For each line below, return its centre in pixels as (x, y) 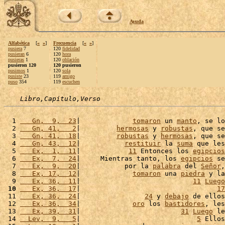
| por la (115, 166)
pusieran (16, 54)
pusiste (15, 76)
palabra (167, 166)
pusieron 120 (22, 65)
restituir (143, 143)
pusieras (16, 60)
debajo (177, 196)
